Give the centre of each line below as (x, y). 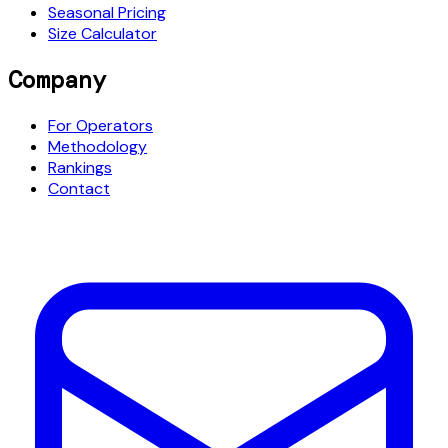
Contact (79, 188)
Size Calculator (102, 33)
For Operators (100, 125)
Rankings (80, 167)
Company (57, 79)
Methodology (97, 146)
